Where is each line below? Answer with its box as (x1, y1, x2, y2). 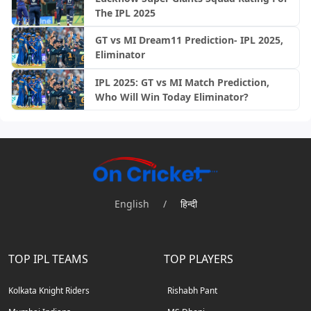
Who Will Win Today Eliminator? (94, 90, 249, 103)
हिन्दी (180, 196, 197, 210)
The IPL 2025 (94, 6, 155, 20)
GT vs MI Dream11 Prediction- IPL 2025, (94, 33, 283, 47)
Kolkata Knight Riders (8, 284, 90, 296)
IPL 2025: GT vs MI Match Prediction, (94, 75, 269, 89)
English (114, 196, 149, 210)
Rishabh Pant (167, 284, 217, 296)
